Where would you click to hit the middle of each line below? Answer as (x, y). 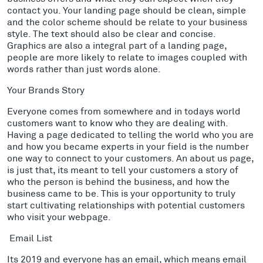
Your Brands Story (46, 89)
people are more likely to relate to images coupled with (127, 56)
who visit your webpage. (60, 216)
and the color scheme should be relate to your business (127, 21)
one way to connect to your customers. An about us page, (130, 157)
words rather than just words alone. (85, 68)
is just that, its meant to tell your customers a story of (123, 169)
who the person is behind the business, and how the (118, 181)
